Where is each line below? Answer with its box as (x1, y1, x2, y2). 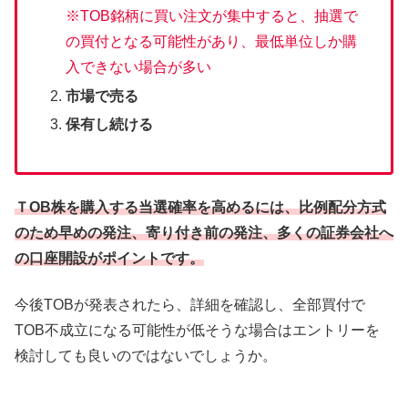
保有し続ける (66, 116, 154, 132)
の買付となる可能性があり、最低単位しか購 (66, 34, 358, 50)
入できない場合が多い (66, 59, 212, 76)
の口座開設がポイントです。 (15, 250, 204, 267)
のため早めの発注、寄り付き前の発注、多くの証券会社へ (15, 225, 393, 241)
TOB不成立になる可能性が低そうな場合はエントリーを (15, 321, 380, 338)
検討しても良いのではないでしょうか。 (15, 347, 277, 363)
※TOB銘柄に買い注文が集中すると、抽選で (66, 8, 359, 25)
